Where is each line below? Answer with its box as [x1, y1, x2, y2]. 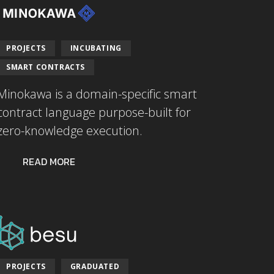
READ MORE [23, 154, 75, 169]
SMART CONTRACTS [6, 61, 85, 72]
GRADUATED [70, 261, 120, 272]
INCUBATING [70, 42, 122, 53]
